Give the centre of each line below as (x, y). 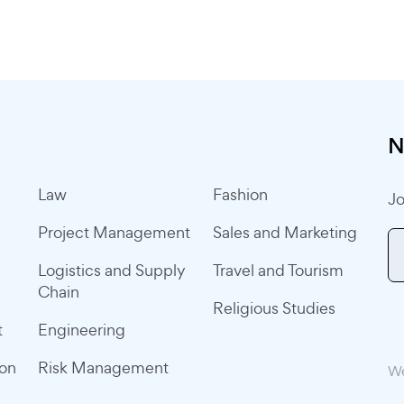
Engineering (82, 330)
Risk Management (103, 367)
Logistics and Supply (112, 270)
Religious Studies (274, 308)
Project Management (114, 232)
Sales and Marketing (285, 232)
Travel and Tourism (278, 270)
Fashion (240, 194)
